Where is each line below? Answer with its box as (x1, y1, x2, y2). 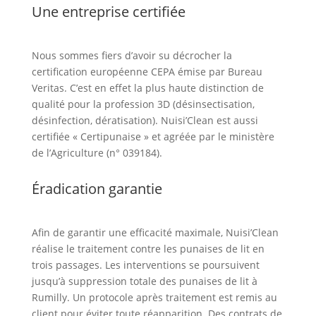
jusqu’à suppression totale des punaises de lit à (31, 274, 257, 288)
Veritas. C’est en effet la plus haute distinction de (31, 81, 264, 95)
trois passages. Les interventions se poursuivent (31, 258, 260, 272)
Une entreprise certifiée (31, 2, 186, 22)
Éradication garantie (31, 179, 162, 199)
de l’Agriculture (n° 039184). (31, 146, 162, 160)
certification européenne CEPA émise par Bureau (31, 65, 262, 79)
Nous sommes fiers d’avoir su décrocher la (31, 49, 232, 63)
